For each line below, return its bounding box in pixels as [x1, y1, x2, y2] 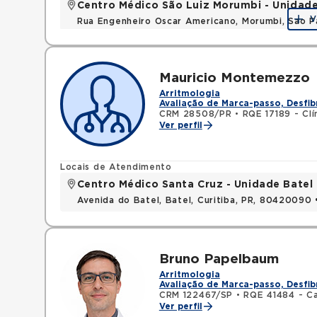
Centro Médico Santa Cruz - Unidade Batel [76, 180, 313, 190]
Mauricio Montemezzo [158, 71, 310, 85]
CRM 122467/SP [158, 291, 234, 299]
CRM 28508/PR [158, 110, 232, 118]
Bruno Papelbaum [158, 253, 279, 266]
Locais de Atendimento [59, 163, 172, 171]
